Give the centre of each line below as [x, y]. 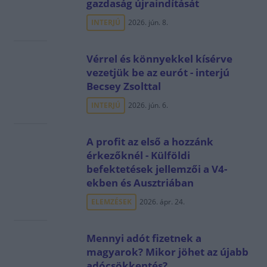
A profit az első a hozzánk [150, 142]
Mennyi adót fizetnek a [144, 238]
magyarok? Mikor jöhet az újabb [167, 252]
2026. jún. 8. [148, 22]
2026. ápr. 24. [162, 202]
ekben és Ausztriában [140, 183]
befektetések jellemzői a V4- [156, 169]
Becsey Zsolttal [123, 86]
